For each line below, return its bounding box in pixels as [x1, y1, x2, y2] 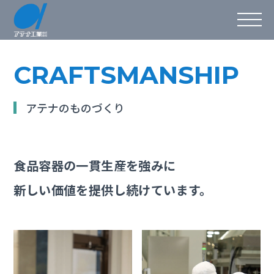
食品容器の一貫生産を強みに [13, 157, 176, 174]
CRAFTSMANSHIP [13, 60, 240, 90]
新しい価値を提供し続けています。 [13, 181, 212, 199]
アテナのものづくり [26, 100, 125, 116]
